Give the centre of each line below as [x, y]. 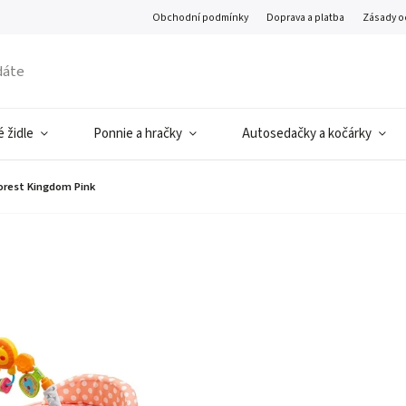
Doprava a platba [306, 17]
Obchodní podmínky [201, 17]
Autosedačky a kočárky [307, 134]
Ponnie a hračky [138, 134]
